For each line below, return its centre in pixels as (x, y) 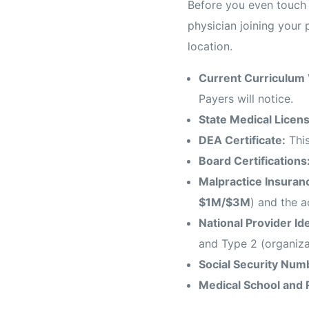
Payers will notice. (246, 98)
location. (210, 46)
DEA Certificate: (242, 140)
